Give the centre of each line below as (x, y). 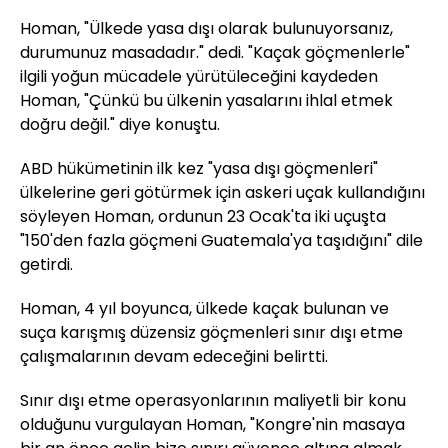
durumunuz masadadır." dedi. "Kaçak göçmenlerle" (215, 52)
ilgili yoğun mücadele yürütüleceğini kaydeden (199, 76)
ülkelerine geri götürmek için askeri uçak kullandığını (222, 192)
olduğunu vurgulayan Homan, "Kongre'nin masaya (212, 424)
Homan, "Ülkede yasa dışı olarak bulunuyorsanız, (206, 28)
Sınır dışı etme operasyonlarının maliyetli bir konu (213, 400)
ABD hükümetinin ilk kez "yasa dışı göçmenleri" (199, 168)
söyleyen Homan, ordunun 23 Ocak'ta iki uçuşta (203, 216)
